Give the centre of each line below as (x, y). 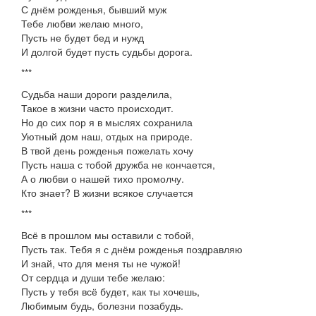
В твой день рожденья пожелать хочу (107, 150)
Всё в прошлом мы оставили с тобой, (108, 235)
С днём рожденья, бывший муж (94, 9)
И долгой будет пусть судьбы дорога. (107, 51)
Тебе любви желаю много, (82, 23)
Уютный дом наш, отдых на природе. (107, 136)
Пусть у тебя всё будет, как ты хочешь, (110, 291)
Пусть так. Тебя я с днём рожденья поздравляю (132, 249)
